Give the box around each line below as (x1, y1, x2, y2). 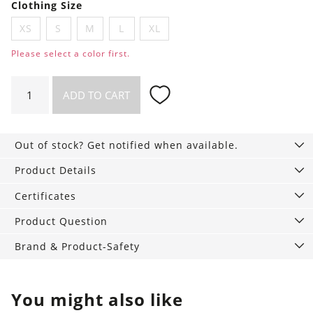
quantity (10, 110, 55, 124)
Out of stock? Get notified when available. (15, 138, 239, 152)
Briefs (10, 93, 42, 107)
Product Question (15, 214, 108, 228)
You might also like (10, 287, 183, 311)
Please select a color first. (10, 47, 130, 59)
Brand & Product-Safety (15, 239, 140, 253)
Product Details (15, 163, 97, 177)
